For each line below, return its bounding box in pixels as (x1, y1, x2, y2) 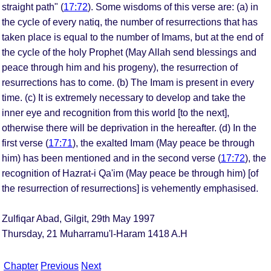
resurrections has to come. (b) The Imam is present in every (2, 77, 254, 88)
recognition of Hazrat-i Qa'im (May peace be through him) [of (2, 168, 258, 178)
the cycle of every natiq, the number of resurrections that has (2, 16, 258, 27)
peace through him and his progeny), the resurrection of (2, 62, 238, 73)
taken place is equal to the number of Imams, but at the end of (2, 31, 263, 42)
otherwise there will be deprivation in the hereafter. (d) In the (2, 122, 256, 133)
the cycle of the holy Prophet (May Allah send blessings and (2, 47, 256, 57)
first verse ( (2, 137, 48, 148)
